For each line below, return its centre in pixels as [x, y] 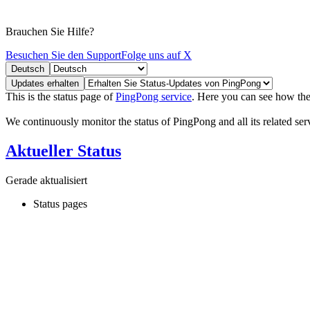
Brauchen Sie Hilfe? [50, 31]
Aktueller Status [63, 151]
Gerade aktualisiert [46, 180]
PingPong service [154, 96]
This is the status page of [61, 96]
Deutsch [28, 69]
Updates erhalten [45, 83]
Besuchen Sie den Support [63, 55]
